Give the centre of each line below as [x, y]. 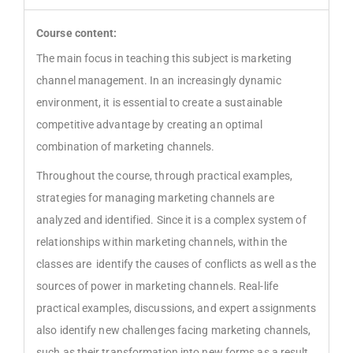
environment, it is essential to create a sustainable [160, 103]
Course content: [77, 33]
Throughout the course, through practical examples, [165, 175]
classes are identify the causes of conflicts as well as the [176, 264]
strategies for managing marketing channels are [155, 197]
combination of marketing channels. [126, 147]
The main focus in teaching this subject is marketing [164, 59]
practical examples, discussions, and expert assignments [176, 308]
